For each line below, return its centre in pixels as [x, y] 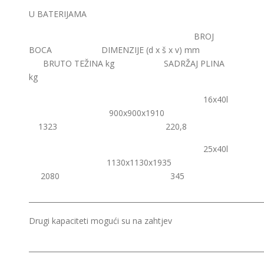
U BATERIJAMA [58, 14]
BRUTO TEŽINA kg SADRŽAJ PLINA [127, 63]
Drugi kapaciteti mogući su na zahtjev [100, 221]
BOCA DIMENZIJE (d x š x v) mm [131, 50]
